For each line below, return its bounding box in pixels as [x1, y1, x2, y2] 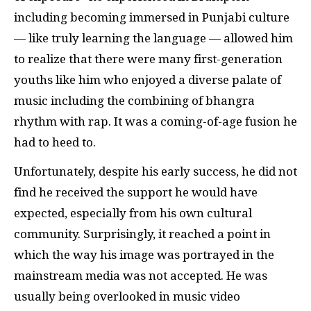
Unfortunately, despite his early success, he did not [14, 165, 297, 179]
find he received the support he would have [14, 185, 258, 200]
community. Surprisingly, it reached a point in [14, 227, 271, 242]
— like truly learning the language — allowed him [14, 31, 293, 45]
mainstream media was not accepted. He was [14, 269, 267, 283]
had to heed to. [14, 135, 96, 149]
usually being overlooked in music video [14, 289, 240, 304]
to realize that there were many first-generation [14, 51, 283, 66]
